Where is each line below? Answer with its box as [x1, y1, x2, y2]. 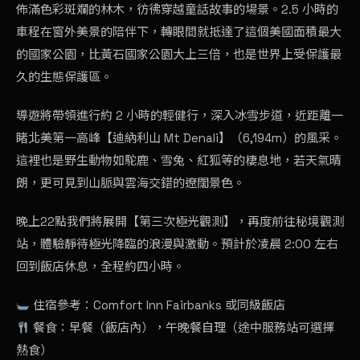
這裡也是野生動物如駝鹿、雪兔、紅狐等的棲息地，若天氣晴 [16, 153, 342, 169]
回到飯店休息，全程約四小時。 [16, 259, 185, 275]
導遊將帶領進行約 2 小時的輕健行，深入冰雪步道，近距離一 [16, 108, 343, 124]
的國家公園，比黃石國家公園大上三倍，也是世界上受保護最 [16, 47, 342, 63]
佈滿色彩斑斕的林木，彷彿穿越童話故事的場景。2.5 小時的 [16, 2, 338, 18]
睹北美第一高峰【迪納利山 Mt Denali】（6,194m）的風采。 [16, 130, 342, 146]
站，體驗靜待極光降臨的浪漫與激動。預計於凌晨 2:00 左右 [16, 236, 338, 252]
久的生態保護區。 [16, 69, 112, 85]
